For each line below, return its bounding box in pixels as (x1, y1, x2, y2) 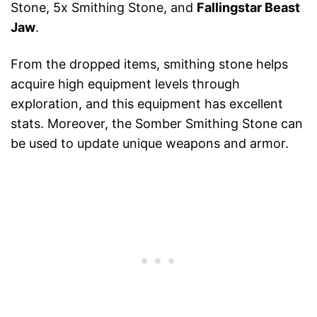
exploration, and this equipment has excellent (11, 96, 283, 112)
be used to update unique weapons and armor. (11, 136, 289, 151)
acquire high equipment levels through (11, 76, 240, 92)
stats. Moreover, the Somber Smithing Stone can (11, 116, 303, 132)
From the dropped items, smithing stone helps (11, 57, 288, 72)
